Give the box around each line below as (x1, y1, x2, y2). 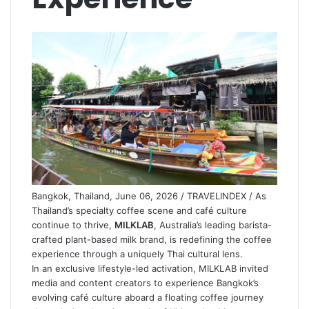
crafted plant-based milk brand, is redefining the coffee (32, 233, 272, 245)
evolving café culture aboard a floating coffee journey (32, 291, 263, 303)
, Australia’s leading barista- (154, 219, 272, 230)
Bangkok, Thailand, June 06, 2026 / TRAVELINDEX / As (32, 190, 266, 201)
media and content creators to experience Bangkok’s (32, 277, 259, 288)
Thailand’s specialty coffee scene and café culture (32, 204, 247, 216)
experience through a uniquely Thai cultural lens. (32, 248, 243, 259)
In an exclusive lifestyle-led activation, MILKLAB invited (32, 262, 268, 274)
